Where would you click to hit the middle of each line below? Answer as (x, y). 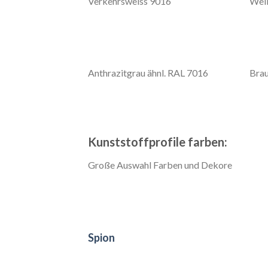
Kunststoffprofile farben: (158, 141)
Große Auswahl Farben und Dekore (160, 165)
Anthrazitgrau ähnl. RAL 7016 (148, 72)
